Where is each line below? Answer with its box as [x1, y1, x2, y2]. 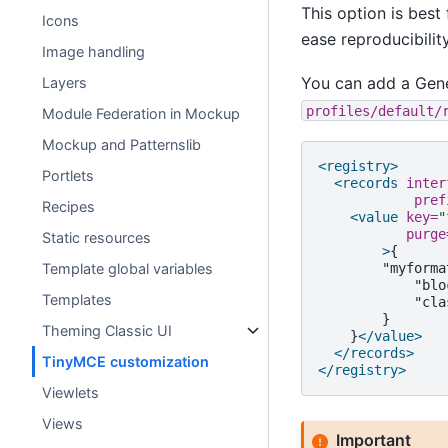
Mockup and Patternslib [42, 136, 202, 154]
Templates [42, 291, 113, 309]
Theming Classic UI [42, 322, 173, 340]
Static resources [42, 229, 152, 247]
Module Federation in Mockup [42, 105, 241, 123]
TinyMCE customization [42, 353, 210, 371]
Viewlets [42, 384, 100, 402]
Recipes [42, 198, 96, 216]
